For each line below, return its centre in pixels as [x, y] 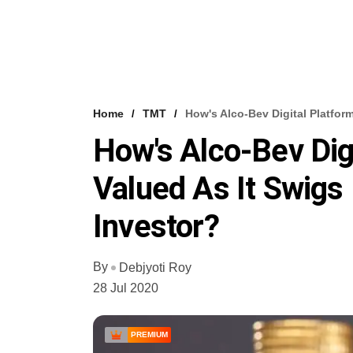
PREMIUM [149, 334]
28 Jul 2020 [126, 288]
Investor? [156, 227]
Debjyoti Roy [155, 267]
